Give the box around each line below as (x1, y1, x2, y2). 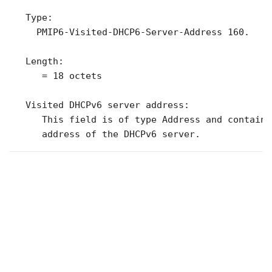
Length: (9, 56, 64, 67)
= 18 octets (9, 70, 102, 82)
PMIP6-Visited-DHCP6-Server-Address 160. (9, 27, 250, 38)
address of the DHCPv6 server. (9, 129, 200, 140)
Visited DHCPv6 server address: (9, 100, 189, 111)
